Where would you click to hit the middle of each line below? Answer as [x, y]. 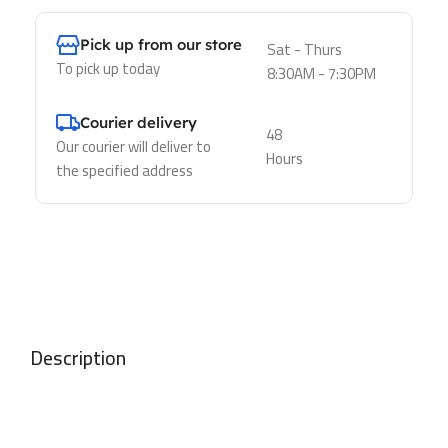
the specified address [124, 170]
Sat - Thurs [304, 49]
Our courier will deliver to [133, 146]
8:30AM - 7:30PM [321, 73]
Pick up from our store [161, 44]
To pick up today [108, 68]
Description [78, 357]
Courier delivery [138, 122]
